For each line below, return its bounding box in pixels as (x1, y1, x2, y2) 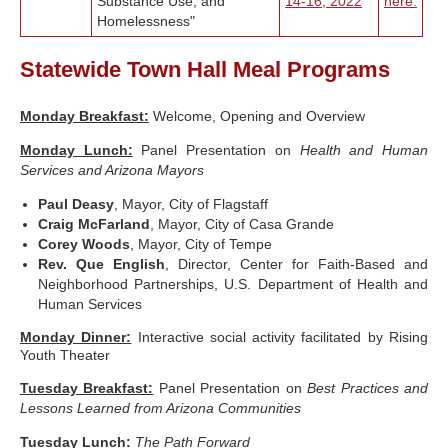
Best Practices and (307, 380, 429, 397)
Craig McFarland (38, 216, 150, 233)
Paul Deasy (38, 196, 114, 213)
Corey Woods (38, 236, 130, 253)
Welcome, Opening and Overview (149, 108, 365, 125)
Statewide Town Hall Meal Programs (20, 57, 390, 83)
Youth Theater (20, 347, 110, 364)
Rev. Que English (38, 256, 165, 273)
